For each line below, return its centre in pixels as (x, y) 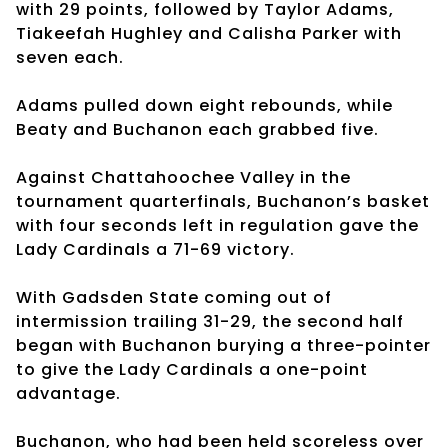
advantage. (68, 393)
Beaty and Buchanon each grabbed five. (197, 129)
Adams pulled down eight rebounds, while (204, 105)
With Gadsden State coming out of (174, 297)
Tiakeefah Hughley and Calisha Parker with (209, 33)
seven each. (72, 57)
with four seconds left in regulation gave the (217, 225)
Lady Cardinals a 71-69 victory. (155, 249)
